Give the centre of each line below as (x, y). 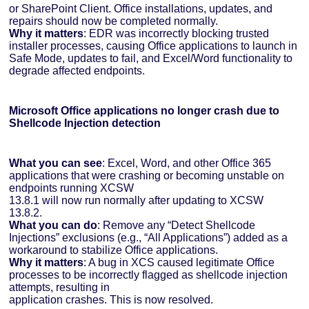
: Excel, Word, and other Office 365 (187, 163)
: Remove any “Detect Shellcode (177, 226)
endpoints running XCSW (72, 188)
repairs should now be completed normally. (114, 21)
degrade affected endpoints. (77, 71)
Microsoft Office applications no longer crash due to (144, 111)
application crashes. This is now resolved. (111, 300)
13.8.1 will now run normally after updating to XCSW (137, 201)
